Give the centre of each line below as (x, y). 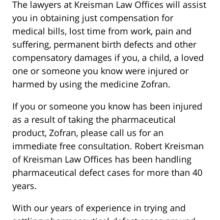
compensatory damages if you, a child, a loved (108, 57)
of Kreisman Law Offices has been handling (102, 159)
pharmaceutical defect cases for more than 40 (107, 172)
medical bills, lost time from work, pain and (102, 31)
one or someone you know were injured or (100, 70)
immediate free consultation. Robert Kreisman (108, 146)
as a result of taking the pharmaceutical (94, 119)
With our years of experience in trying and (99, 207)
